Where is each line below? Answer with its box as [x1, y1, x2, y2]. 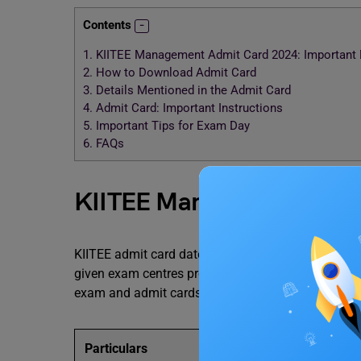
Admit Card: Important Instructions [93, 101, 283, 116]
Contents [83, 18, 131, 32]
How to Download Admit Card [93, 65, 256, 81]
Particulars [85, 341, 147, 356]
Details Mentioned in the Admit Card [93, 83, 291, 98]
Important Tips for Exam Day [93, 118, 250, 134]
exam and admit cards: [74, 285, 205, 301]
